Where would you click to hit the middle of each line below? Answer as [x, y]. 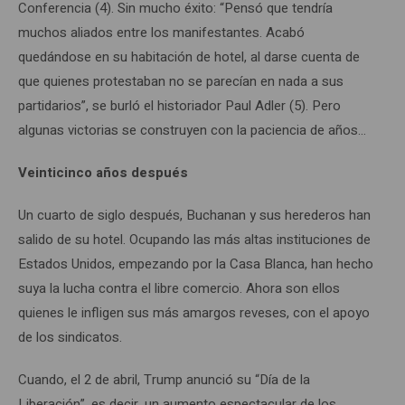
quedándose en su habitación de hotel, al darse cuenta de [189, 57]
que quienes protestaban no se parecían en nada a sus [181, 81]
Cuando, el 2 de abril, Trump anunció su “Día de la [164, 379]
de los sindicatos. [70, 337]
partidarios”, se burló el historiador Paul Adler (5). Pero [179, 105]
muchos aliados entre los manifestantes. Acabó [161, 32]
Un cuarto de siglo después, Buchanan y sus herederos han [194, 215]
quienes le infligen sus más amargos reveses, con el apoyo [194, 312]
